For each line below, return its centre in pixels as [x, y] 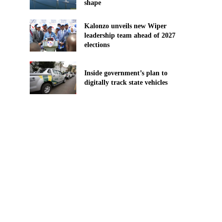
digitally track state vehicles [126, 82]
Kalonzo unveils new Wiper [125, 26]
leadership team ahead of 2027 [130, 36]
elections [97, 45]
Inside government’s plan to [126, 73]
